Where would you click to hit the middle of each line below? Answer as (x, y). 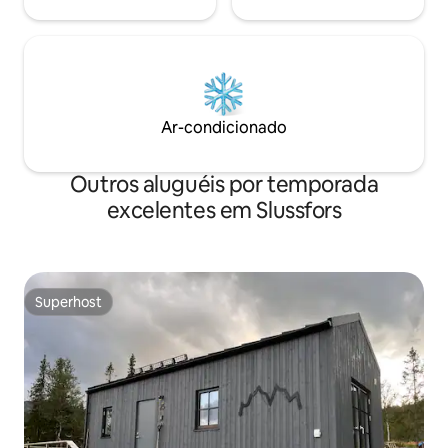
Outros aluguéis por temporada (224, 185)
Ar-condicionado (224, 128)
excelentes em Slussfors (224, 211)
